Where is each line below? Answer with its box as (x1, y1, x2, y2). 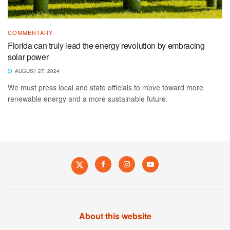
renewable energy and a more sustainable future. (8, 93, 168, 104)
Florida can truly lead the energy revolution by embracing (8, 39, 205, 51)
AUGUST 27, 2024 (13, 67, 60, 74)
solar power (8, 50, 49, 63)
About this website (79, 209, 151, 222)
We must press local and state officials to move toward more (8, 82, 203, 92)
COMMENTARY (8, 28, 53, 36)
